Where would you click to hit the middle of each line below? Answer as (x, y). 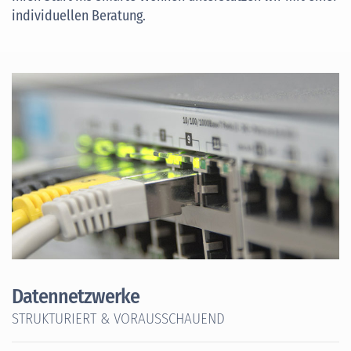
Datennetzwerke (76, 297)
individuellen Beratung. (79, 15)
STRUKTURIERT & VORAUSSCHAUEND (118, 319)
